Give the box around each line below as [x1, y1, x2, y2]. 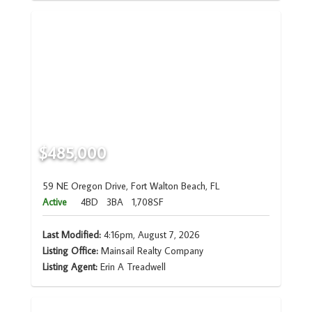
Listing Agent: [42, 260, 100, 274]
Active [42, 196, 67, 209]
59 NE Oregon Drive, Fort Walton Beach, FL [42, 180, 219, 193]
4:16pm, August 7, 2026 [100, 228, 200, 242]
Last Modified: [42, 228, 101, 242]
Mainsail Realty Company [97, 244, 203, 258]
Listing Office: [42, 244, 98, 258]
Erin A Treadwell [100, 260, 166, 274]
